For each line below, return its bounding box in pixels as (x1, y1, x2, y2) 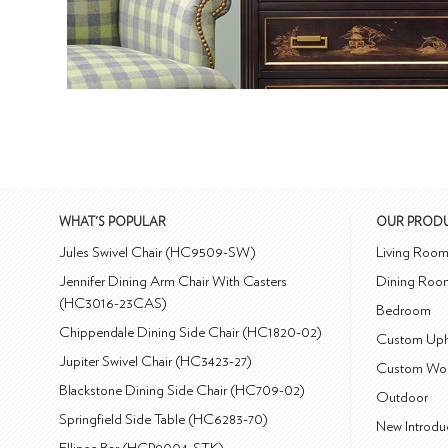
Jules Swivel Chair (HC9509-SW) (59, 245, 257, 261)
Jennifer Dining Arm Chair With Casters (59, 274, 288, 290)
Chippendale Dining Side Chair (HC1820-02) (59, 325, 323, 341)
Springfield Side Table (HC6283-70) (59, 412, 269, 428)
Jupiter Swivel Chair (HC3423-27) (59, 354, 253, 370)
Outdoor (376, 390, 429, 406)
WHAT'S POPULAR (59, 216, 167, 230)
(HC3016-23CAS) (59, 296, 168, 312)
